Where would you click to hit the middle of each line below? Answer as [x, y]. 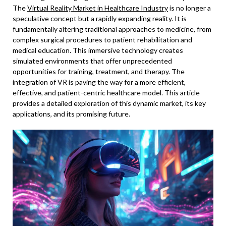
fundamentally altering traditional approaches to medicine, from [112, 29]
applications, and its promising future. [71, 114]
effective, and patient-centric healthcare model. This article [106, 93]
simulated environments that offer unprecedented [92, 61]
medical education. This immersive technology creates [98, 50]
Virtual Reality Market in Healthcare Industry [98, 8]
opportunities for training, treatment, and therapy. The [99, 71]
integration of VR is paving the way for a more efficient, [99, 82]
